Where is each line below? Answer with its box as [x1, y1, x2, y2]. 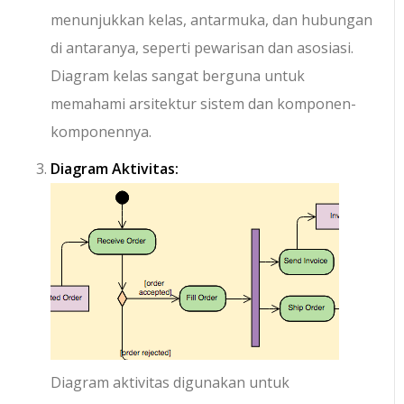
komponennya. [50, 122, 152, 142]
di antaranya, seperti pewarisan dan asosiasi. [50, 38, 354, 59]
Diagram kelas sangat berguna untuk [50, 66, 306, 87]
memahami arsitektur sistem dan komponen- [50, 94, 357, 115]
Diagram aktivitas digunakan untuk [50, 372, 290, 393]
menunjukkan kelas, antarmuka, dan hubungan [50, 10, 373, 31]
